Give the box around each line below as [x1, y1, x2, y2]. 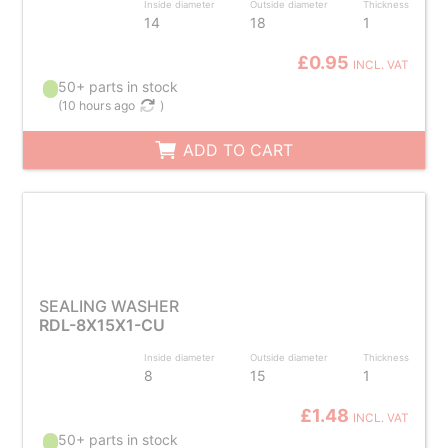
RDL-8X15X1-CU [38, 315, 165, 335]
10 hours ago [62, 98, 136, 113]
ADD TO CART [178, 140, 294, 160]
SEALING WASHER [38, 296, 179, 316]
